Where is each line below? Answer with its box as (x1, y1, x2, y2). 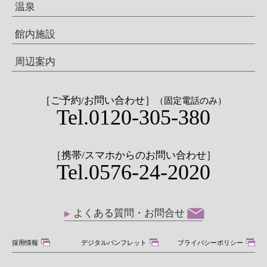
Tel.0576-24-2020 (57, 160, 210, 185)
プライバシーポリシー (178, 239, 243, 247)
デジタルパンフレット (81, 239, 147, 247)
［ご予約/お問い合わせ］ (41, 95, 155, 107)
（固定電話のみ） (155, 96, 226, 106)
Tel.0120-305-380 (57, 105, 210, 130)
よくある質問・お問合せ (73, 207, 185, 219)
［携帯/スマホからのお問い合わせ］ (51, 150, 216, 162)
